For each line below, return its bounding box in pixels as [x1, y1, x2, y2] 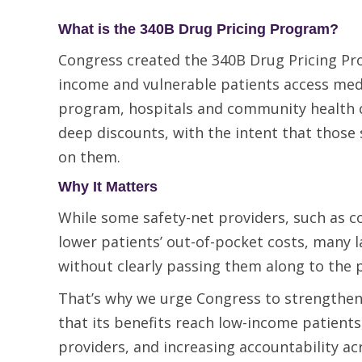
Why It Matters [58, 179, 158, 195]
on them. [58, 147, 120, 166]
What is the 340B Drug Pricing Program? [58, 21, 339, 37]
